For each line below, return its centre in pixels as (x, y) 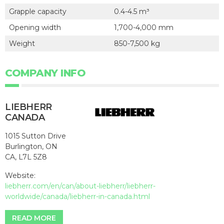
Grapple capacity (38, 11)
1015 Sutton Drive (35, 136)
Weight (22, 43)
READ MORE (34, 218)
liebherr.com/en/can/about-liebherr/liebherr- (80, 186)
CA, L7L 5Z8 (26, 157)
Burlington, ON (31, 146)
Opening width (35, 27)
